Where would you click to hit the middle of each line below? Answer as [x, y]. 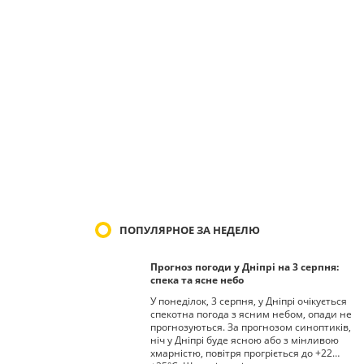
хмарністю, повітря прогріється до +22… [245, 353]
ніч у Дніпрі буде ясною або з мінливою [245, 340]
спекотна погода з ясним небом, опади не [251, 314]
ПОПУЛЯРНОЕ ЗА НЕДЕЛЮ [189, 230]
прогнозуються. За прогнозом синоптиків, [251, 327]
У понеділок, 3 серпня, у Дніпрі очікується [249, 301]
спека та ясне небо [197, 279]
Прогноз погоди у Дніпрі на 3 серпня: [245, 266]
